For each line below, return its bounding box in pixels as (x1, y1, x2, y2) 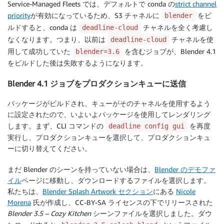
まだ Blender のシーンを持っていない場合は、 (7, 165, 154, 174)
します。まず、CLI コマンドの (7, 121, 105, 130)
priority (7, 11, 30, 20)
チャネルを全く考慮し (141, 23, 213, 32)
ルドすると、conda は (7, 23, 79, 32)
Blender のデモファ (154, 165, 215, 174)
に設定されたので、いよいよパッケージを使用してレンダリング (7, 110, 210, 119)
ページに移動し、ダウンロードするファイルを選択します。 (21, 176, 210, 185)
